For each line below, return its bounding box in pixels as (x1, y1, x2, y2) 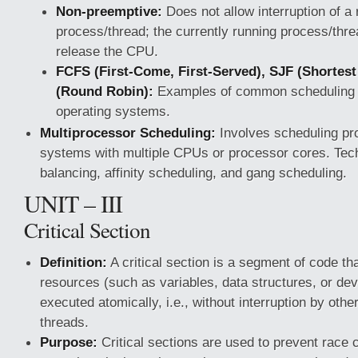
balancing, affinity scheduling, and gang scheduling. (40, 165, 347, 181)
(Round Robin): (56, 83, 153, 99)
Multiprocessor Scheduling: (40, 125, 216, 141)
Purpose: (40, 334, 97, 350)
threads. (40, 314, 89, 330)
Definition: (40, 254, 107, 270)
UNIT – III (24, 187, 122, 219)
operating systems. (56, 103, 170, 119)
